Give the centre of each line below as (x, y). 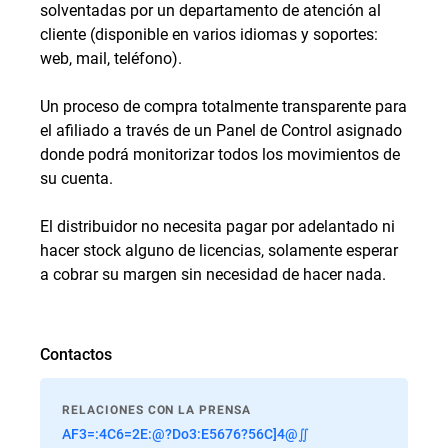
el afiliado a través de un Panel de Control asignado (221, 129)
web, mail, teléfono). (111, 57)
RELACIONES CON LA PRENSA (157, 410)
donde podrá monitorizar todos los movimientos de (220, 153)
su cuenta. (76, 177)
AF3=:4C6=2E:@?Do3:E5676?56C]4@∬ (185, 433)
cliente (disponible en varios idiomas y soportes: (209, 33)
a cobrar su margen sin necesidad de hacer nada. (213, 273)
